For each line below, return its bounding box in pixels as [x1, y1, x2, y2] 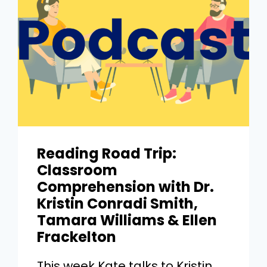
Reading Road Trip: [37, 144, 177, 164]
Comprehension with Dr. [37, 177, 215, 197]
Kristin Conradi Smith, [37, 194, 198, 214]
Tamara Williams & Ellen [37, 210, 218, 231]
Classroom [37, 160, 118, 181]
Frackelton [37, 227, 117, 247]
